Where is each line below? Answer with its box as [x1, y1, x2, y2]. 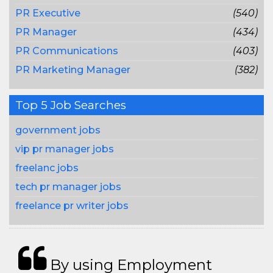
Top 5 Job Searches [15, 98, 126, 112]
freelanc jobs [15, 162, 79, 174]
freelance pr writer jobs [15, 200, 129, 211]
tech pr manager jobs [15, 181, 121, 193]
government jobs [15, 124, 101, 136]
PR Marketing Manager [15, 64, 130, 76]
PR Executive [15, 7, 80, 19]
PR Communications [15, 45, 118, 57]
